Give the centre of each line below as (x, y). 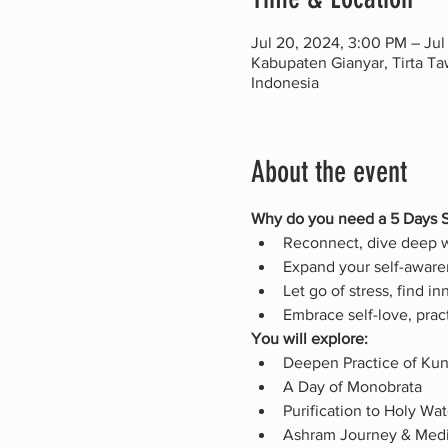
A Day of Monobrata (352, 386)
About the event (328, 172)
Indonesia (284, 82)
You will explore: (309, 338)
